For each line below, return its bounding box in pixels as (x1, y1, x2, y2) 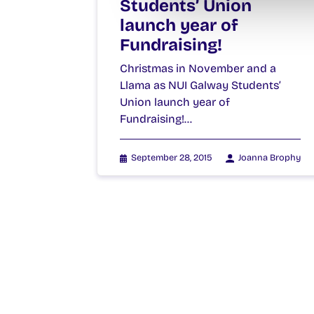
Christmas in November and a (120, 62, 276, 76)
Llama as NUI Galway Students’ (120, 78, 281, 93)
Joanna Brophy (238, 152, 301, 163)
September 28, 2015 (131, 152, 213, 163)
